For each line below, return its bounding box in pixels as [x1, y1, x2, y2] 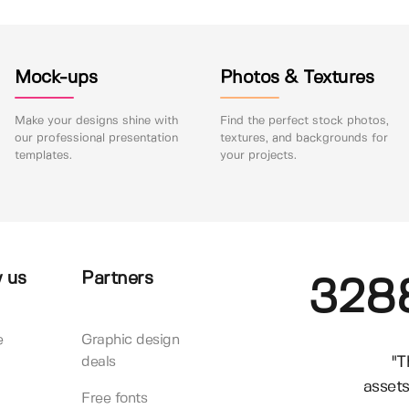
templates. [15, 150, 73, 163]
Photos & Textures [219, 69, 374, 88]
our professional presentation [15, 132, 179, 145]
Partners [81, 270, 152, 288]
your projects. [219, 150, 297, 163]
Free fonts [81, 392, 147, 406]
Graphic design [81, 333, 179, 348]
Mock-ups [15, 69, 98, 88]
